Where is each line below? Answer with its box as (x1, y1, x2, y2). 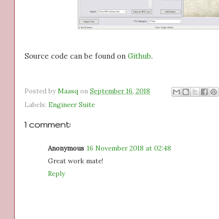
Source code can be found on (24, 51, 128, 61)
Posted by (24, 87, 58, 96)
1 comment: (24, 120, 71, 130)
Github (128, 51, 151, 61)
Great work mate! (48, 156, 103, 165)
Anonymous (48, 143, 84, 153)
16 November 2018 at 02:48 (87, 143, 171, 153)
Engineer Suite (48, 100, 95, 109)
